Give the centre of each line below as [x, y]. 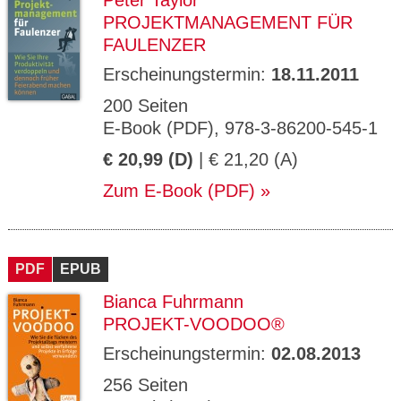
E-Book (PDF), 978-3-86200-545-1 [240, 128]
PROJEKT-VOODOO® [194, 324]
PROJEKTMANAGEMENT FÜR [228, 22]
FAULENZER [154, 45]
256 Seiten [145, 385]
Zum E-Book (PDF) [179, 191]
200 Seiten [145, 106]
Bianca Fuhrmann [173, 302]
